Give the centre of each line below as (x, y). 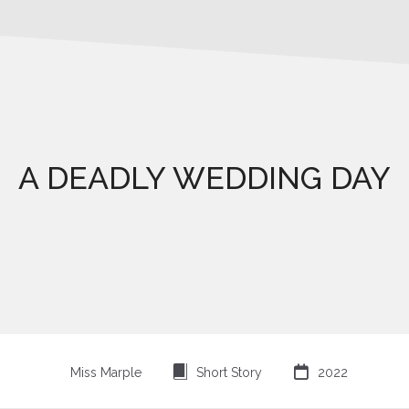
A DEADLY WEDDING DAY (204, 178)
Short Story (229, 372)
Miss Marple (105, 372)
